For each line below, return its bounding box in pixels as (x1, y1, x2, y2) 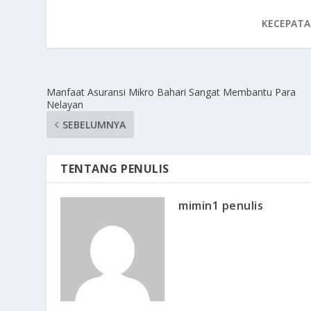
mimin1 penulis (178, 198, 264, 214)
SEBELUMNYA (62, 118, 126, 132)
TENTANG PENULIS (60, 161, 169, 177)
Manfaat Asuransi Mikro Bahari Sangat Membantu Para (47, 85, 296, 99)
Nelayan (47, 98, 84, 112)
